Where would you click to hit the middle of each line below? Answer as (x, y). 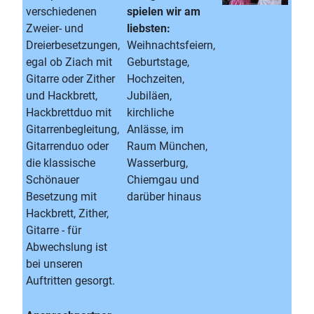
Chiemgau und (163, 180)
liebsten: (149, 28)
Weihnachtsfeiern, (171, 45)
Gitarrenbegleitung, (73, 129)
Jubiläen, (149, 96)
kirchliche (150, 112)
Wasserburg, (157, 163)
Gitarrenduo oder (67, 146)
